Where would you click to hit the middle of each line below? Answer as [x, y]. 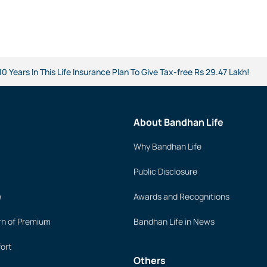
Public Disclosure [165, 171]
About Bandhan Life [178, 122]
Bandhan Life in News [174, 221]
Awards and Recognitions [181, 196]
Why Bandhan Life [167, 146]
